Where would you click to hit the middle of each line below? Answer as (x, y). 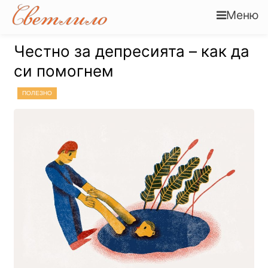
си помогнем (64, 71)
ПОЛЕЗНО (37, 93)
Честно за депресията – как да (132, 51)
